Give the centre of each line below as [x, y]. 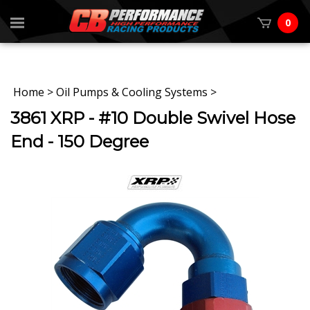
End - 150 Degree [80, 142]
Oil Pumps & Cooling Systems [132, 92]
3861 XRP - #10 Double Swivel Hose [153, 118]
